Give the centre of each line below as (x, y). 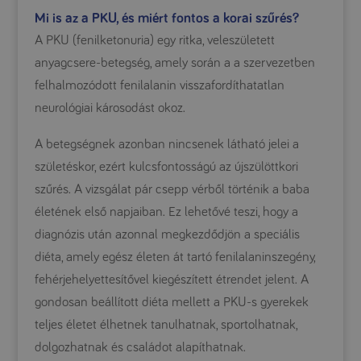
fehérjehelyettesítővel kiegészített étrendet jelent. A (171, 280)
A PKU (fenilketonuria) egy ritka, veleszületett (154, 40)
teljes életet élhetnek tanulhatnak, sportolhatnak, (166, 325)
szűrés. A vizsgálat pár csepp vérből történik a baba (172, 189)
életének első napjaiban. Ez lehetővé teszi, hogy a (166, 212)
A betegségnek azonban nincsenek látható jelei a (166, 144)
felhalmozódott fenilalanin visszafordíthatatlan (159, 85)
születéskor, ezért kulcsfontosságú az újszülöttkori (166, 167)
